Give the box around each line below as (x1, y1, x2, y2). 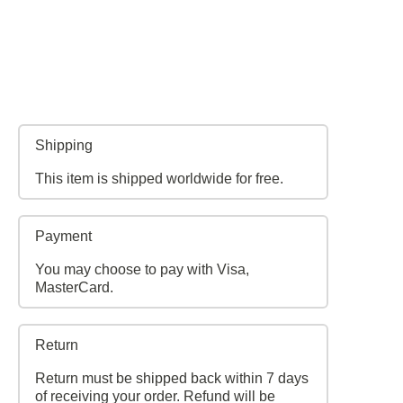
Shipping (34, 137, 93, 153)
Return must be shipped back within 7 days (34, 370, 309, 386)
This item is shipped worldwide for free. (34, 170, 283, 186)
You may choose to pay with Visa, (34, 261, 249, 277)
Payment (34, 228, 92, 244)
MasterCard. (34, 279, 113, 295)
